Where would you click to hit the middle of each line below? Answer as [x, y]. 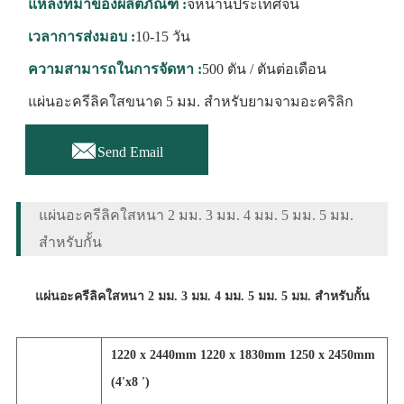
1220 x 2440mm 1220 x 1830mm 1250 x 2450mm [243, 355]
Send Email [130, 152]
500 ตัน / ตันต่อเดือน [264, 69]
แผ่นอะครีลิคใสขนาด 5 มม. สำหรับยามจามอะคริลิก [190, 101]
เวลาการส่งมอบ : [81, 37]
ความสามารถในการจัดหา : [115, 69]
